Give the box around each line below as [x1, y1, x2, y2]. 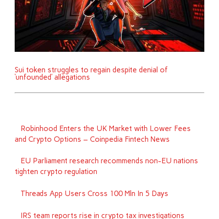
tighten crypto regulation [15, 167, 98, 176]
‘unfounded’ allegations [15, 73, 90, 82]
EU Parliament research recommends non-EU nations [20, 156, 198, 166]
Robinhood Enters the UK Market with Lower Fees [20, 124, 191, 133]
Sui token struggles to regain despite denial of [15, 66, 168, 75]
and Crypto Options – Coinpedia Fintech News [15, 134, 170, 144]
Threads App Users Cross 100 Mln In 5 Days [20, 189, 168, 198]
